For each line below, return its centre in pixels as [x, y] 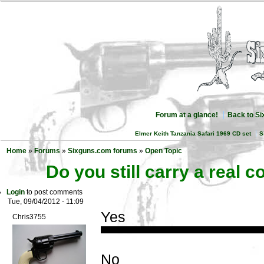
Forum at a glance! [187, 115]
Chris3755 [29, 217]
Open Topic [164, 151]
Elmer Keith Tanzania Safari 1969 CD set [193, 134]
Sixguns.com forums [103, 151]
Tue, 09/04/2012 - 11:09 [46, 202]
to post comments [54, 192]
